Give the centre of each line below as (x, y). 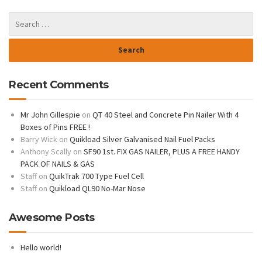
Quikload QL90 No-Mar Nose (97, 188)
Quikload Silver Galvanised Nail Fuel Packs (142, 139)
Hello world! (41, 247)
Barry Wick (39, 139)
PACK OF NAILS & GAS (58, 163)
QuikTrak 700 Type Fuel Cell (96, 176)
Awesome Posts (52, 217)
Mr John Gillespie (50, 114)
